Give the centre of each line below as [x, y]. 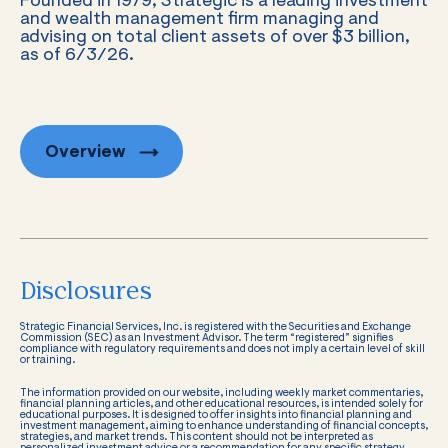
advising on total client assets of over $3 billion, [215, 37]
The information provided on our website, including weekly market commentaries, [221, 393]
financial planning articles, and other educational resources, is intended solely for [221, 404]
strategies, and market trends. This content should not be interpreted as [196, 437]
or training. [47, 360]
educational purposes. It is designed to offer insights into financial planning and [216, 415]
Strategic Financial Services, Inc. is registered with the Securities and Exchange [215, 327]
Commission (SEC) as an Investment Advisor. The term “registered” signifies [206, 338]
